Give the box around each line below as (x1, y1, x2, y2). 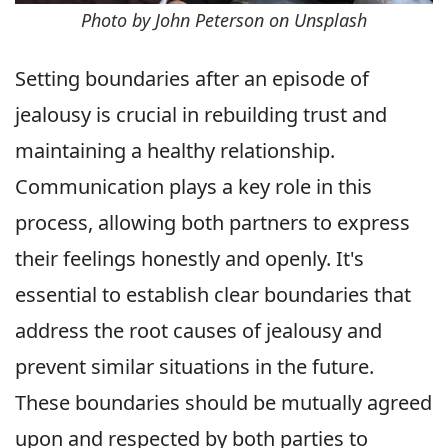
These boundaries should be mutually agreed (15, 388, 432, 416)
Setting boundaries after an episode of (15, 64, 369, 92)
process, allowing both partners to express (15, 208, 410, 236)
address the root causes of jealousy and (15, 316, 382, 344)
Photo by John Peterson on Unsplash (81, 7, 367, 32)
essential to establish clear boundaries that (15, 280, 411, 308)
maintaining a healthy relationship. (15, 136, 335, 164)
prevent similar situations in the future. (15, 352, 374, 380)
